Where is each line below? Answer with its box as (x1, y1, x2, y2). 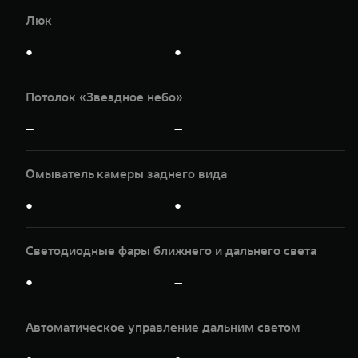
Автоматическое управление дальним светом (26, 318, 300, 335)
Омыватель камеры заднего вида (26, 165, 227, 181)
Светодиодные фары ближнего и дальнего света (26, 241, 316, 258)
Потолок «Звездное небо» (26, 88, 183, 105)
